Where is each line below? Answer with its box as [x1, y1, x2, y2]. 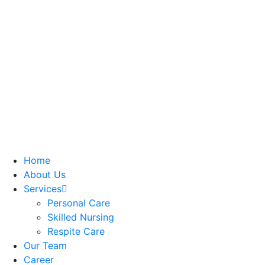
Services [24, 183, 62, 195]
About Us [24, 169, 66, 180]
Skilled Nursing [47, 211, 114, 223]
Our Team [24, 240, 67, 251]
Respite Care [47, 225, 105, 237]
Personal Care [47, 197, 110, 209]
